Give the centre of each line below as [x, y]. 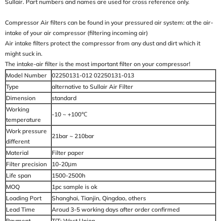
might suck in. [24, 54]
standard [64, 98]
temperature [23, 120]
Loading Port [24, 198]
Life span [18, 176]
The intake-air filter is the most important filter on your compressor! [98, 64]
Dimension [21, 98]
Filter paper [68, 153]
